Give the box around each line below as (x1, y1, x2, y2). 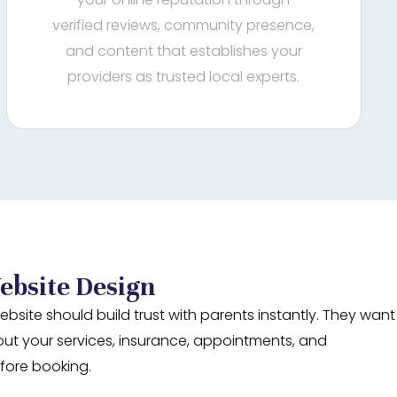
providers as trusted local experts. (67, 66, 300, 87)
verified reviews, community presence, (52, 15, 315, 35)
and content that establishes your (65, 41, 302, 61)
